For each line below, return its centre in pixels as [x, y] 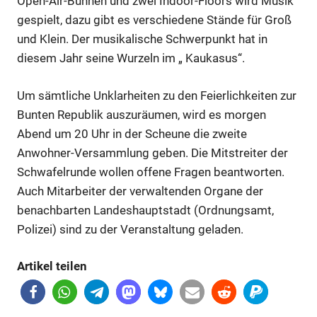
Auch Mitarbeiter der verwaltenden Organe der [140, 191]
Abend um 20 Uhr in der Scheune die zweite [132, 133]
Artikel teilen [52, 266]
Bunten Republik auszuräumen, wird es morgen [142, 114]
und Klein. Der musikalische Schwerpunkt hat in [142, 39]
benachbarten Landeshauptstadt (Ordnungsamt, [145, 210]
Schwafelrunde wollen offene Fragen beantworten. [151, 172]
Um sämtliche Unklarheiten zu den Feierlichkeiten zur [157, 95]
